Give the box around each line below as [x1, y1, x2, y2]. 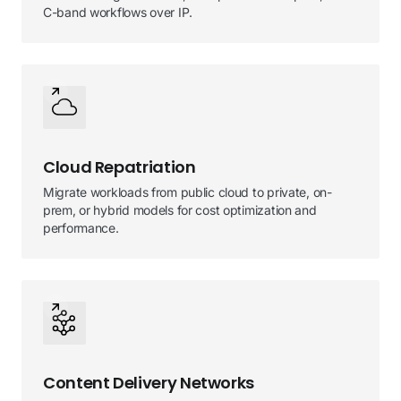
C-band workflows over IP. [43, 4, 193, 20]
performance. [43, 220, 119, 235]
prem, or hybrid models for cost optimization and [43, 202, 317, 218]
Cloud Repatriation [43, 156, 196, 178]
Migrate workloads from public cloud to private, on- [43, 184, 332, 200]
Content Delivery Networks [43, 371, 254, 394]
